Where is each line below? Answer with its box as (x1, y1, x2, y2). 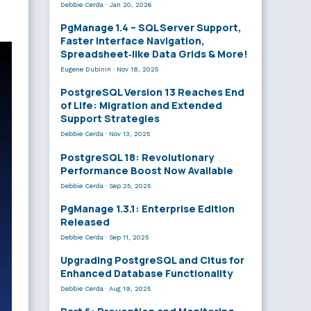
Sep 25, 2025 (109, 181, 151, 190)
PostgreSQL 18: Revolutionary (60, 150, 214, 164)
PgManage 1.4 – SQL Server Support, (60, 21, 242, 35)
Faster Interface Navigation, (60, 34, 205, 48)
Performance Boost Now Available (60, 163, 233, 177)
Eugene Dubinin (60, 65, 111, 74)
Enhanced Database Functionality (60, 266, 233, 280)
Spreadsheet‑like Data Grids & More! (60, 47, 248, 61)
